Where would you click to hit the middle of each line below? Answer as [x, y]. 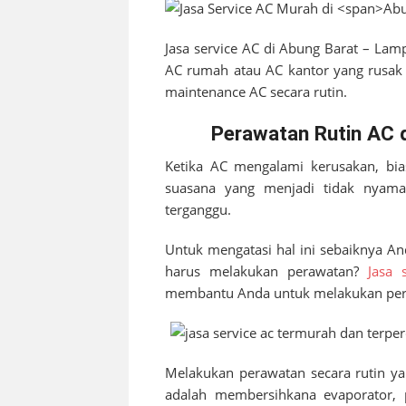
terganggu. [198, 210]
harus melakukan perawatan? [266, 271]
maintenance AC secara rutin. [256, 92]
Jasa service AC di [222, 48]
